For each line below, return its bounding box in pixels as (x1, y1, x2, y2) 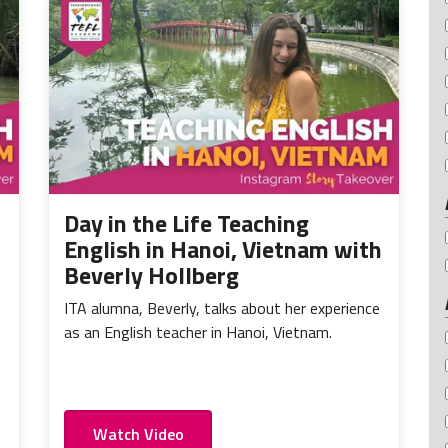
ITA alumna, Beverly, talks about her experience (64, 296, 380, 321)
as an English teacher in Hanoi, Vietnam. (64, 320, 332, 345)
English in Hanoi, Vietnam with (64, 231, 382, 268)
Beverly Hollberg (64, 257, 239, 294)
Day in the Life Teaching (64, 205, 309, 242)
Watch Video (92, 421, 184, 446)
